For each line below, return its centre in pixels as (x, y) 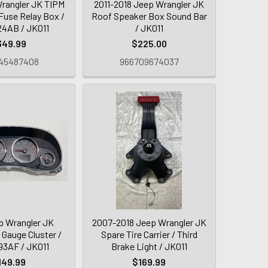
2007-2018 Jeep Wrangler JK (149, 223)
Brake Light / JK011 (149, 246)
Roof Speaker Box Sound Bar (149, 16)
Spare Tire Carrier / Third (149, 234)
